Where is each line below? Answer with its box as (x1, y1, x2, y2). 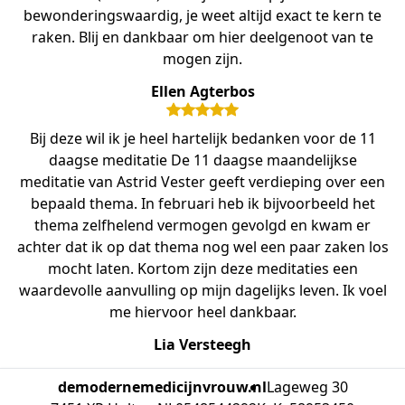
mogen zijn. (163, 48, 242, 69)
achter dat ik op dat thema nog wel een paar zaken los (16, 236, 389, 257)
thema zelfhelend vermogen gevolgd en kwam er (34, 214, 371, 235)
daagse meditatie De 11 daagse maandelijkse (48, 149, 357, 170)
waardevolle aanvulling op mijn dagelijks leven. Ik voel (18, 279, 387, 300)
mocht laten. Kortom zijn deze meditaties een (47, 258, 358, 278)
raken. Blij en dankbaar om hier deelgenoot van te (32, 26, 373, 47)
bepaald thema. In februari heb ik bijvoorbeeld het (30, 193, 375, 213)
